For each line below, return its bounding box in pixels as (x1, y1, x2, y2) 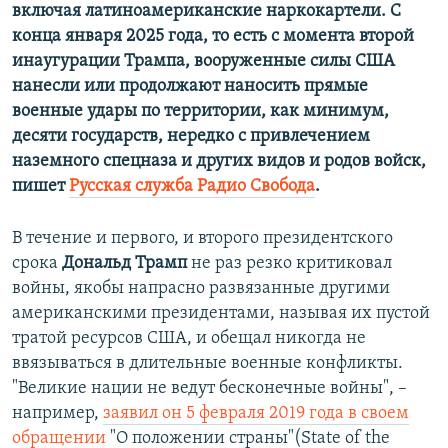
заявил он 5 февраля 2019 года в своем (103, 404, 409, 424)
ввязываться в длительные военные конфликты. (12, 354, 403, 374)
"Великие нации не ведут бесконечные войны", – (12, 379, 407, 399)
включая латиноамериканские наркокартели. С (12, 2, 401, 22)
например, (12, 404, 103, 424)
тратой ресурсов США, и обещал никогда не (12, 329, 366, 349)
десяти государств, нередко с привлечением (12, 127, 370, 147)
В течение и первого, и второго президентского (12, 229, 393, 249)
